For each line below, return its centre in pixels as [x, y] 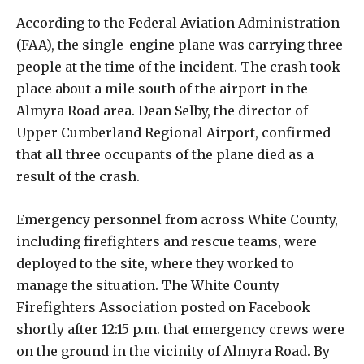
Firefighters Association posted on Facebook [163, 307]
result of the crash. [78, 176]
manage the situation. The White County [148, 285]
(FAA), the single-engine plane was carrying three [180, 44]
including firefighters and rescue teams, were [167, 241]
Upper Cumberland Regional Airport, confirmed [173, 132]
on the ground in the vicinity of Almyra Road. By [173, 351]
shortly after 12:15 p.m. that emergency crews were [180, 329]
